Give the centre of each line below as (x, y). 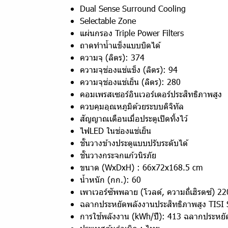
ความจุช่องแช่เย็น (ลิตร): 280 (130, 82)
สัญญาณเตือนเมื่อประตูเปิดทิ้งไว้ (134, 118)
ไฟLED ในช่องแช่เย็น (116, 131)
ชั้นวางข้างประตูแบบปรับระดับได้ (134, 143)
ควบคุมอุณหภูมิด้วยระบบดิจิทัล (132, 106)
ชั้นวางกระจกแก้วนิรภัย (118, 155)
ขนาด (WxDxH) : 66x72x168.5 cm (141, 167)
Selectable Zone (108, 21)
